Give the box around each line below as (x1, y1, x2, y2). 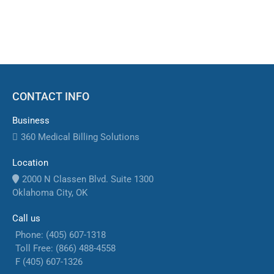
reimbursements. (28, 7, 100, 20)
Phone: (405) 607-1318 (15, 229, 106, 241)
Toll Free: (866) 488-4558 (15, 243, 116, 254)
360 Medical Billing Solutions (21, 131, 139, 143)
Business (12, 115, 50, 127)
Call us (12, 213, 40, 224)
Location (12, 157, 48, 169)
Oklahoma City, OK (12, 187, 87, 199)
